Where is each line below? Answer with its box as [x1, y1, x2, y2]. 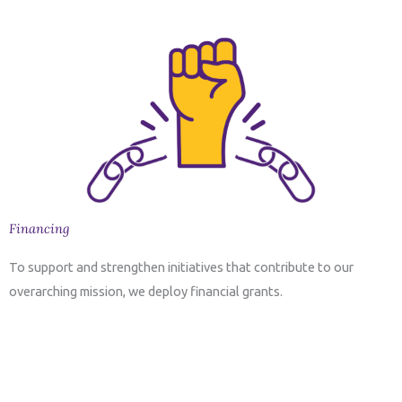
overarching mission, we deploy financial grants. [9, 284, 283, 300]
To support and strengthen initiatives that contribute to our [9, 259, 354, 275]
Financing [9, 220, 70, 238]
